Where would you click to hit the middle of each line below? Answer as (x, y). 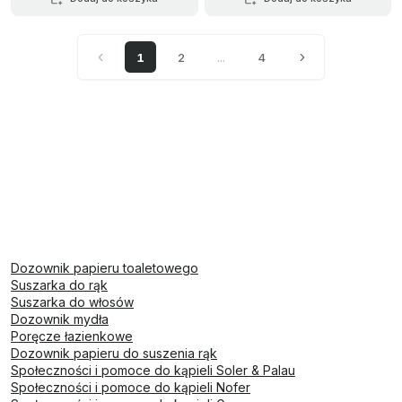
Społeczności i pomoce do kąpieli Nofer (131, 387)
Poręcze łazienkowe (72, 336)
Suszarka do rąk (59, 285)
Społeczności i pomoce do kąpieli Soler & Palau (153, 370)
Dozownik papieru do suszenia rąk (114, 353)
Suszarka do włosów (72, 302)
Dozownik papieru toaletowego (105, 268)
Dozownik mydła (60, 319)
